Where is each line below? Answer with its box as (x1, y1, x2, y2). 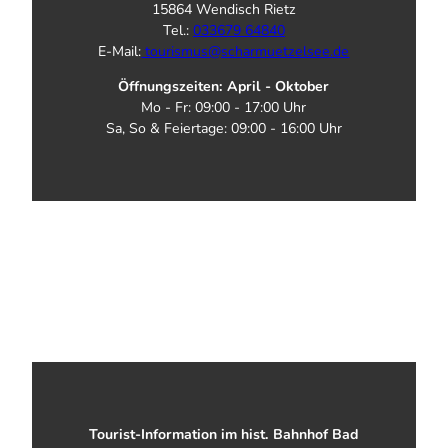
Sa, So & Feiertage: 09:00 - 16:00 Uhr (105, 118, 342, 138)
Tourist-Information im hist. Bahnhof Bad (89, 424, 359, 444)
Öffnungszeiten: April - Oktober (118, 76, 330, 96)
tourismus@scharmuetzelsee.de (141, 41, 350, 61)
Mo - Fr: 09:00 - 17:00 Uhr (141, 97, 307, 117)
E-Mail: (98, 41, 142, 61)
